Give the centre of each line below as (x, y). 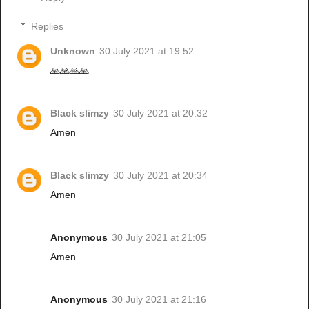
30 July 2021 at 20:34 (161, 175)
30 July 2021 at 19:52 (147, 51)
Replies (48, 26)
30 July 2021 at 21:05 (159, 237)
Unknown (73, 51)
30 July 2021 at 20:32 (161, 113)
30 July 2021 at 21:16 (159, 299)
